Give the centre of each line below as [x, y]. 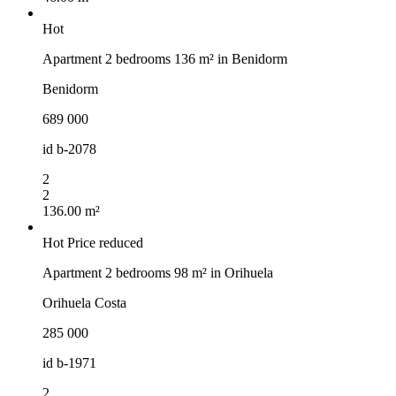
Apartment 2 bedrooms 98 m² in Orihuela [158, 272]
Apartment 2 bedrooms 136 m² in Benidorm [165, 58]
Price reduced [105, 242]
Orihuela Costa [84, 302]
